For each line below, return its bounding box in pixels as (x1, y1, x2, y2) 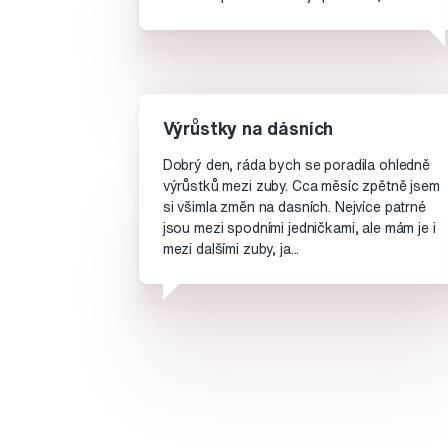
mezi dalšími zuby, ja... (162, 242, 300, 257)
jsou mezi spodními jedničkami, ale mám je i (162, 221, 436, 236)
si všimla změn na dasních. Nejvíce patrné (162, 200, 426, 215)
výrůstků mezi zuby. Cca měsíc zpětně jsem (162, 179, 440, 194)
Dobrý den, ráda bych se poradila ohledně (162, 158, 431, 173)
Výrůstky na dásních (162, 119, 334, 138)
